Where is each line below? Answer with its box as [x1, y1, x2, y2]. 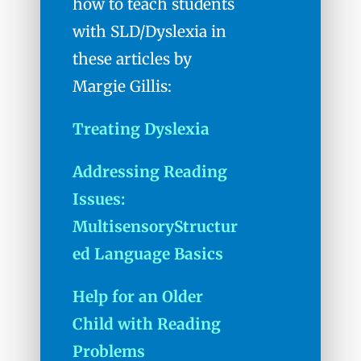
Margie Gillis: [73, 76, 180, 96]
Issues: [73, 189, 125, 209]
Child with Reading [73, 313, 221, 334]
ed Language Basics [73, 243, 223, 263]
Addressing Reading [73, 161, 227, 181]
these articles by [73, 48, 192, 68]
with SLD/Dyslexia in [73, 21, 226, 41]
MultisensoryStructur [73, 216, 238, 236]
